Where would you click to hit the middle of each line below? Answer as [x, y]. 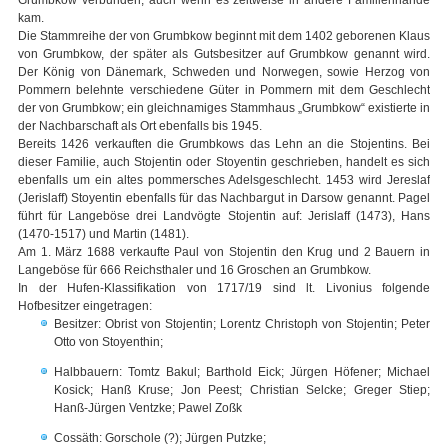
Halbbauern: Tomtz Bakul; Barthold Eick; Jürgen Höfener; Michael [242, 372]
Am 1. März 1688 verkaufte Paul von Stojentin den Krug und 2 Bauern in [224, 252]
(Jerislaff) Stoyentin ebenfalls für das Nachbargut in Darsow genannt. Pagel [224, 198]
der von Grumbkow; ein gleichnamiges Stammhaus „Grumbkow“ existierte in [224, 108]
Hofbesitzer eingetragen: [85, 306]
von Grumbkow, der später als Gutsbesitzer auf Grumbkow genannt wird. [224, 54]
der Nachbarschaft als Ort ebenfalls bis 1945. [140, 126]
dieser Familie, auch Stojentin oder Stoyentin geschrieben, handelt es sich [224, 162]
